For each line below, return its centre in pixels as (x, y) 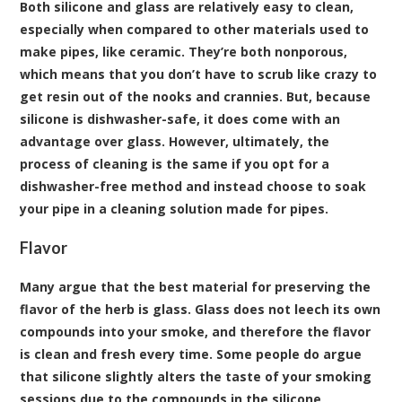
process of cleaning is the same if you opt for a (175, 163)
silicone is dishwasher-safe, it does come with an (180, 118)
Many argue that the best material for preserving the (196, 286)
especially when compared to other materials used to (195, 29)
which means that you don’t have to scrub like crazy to (199, 74)
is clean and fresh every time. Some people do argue (191, 354)
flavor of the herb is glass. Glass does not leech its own (201, 309)
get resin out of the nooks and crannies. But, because (196, 96)
